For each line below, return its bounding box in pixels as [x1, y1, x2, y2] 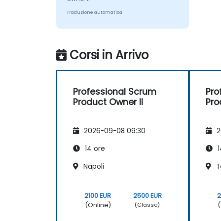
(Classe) [135, 201, 160, 209]
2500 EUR [133, 191, 162, 200]
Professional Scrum [73, 86, 156, 98]
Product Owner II [73, 96, 143, 109]
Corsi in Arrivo [70, 47, 148, 64]
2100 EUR [84, 191, 111, 200]
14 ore [83, 144, 105, 153]
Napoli [81, 161, 104, 171]
